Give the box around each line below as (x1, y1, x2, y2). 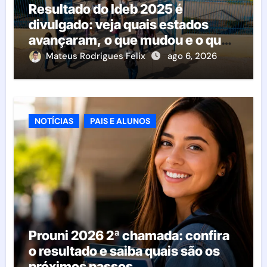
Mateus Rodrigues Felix (45, 49, 148, 62)
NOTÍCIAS (34, 115, 73, 126)
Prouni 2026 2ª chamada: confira (28, 227, 229, 243)
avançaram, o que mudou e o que (28, 32, 229, 48)
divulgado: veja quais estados (28, 16, 209, 32)
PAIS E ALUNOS (89, 115, 150, 126)
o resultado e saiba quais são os (28, 243, 220, 259)
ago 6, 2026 (167, 49, 217, 62)
